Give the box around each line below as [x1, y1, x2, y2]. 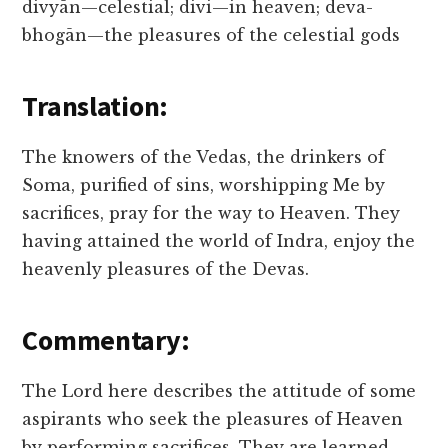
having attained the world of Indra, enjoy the [22, 231, 416, 252]
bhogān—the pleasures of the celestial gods [22, 25, 401, 46]
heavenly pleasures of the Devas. [22, 259, 310, 280]
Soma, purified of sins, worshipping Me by [22, 175, 386, 196]
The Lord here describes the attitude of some [22, 381, 417, 402]
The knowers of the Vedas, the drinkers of [22, 147, 386, 168]
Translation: [22, 88, 169, 125]
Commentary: [22, 322, 190, 359]
